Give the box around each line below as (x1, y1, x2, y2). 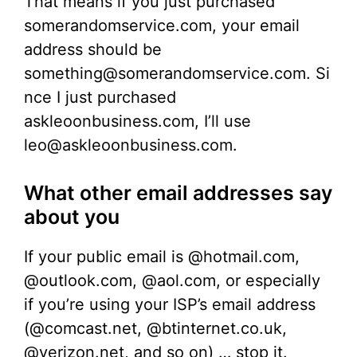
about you (24, 205, 120, 229)
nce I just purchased (24, 88, 176, 108)
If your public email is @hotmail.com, (24, 247, 300, 267)
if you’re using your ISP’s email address (24, 295, 316, 315)
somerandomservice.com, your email (24, 16, 300, 36)
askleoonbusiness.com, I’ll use (24, 112, 251, 131)
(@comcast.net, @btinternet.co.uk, (24, 319, 287, 339)
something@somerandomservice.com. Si (24, 64, 330, 84)
